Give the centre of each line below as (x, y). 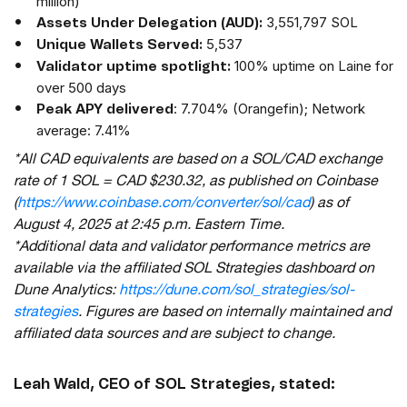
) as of (329, 205)
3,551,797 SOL (310, 23)
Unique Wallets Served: (119, 45)
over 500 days (81, 88)
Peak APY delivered (105, 110)
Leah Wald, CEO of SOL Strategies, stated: (174, 385)
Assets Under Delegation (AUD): (149, 24)
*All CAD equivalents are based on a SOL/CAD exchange (198, 161)
